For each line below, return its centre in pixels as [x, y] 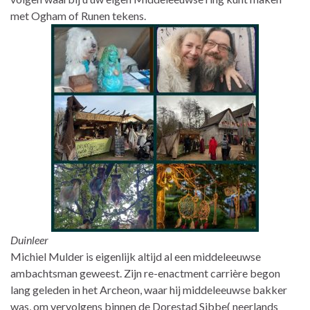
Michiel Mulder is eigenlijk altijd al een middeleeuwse [136, 256]
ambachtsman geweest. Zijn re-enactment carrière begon [145, 273]
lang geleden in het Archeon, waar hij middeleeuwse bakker [149, 289]
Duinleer [29, 239]
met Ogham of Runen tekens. [79, 15]
